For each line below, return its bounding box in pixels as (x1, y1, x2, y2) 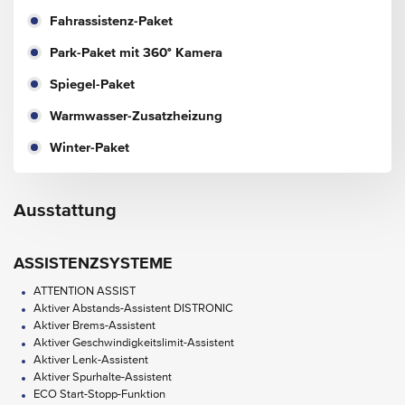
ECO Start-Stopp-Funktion (33, 388, 165, 400)
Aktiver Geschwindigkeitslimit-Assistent (33, 336, 234, 349)
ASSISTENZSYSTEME (14, 255, 173, 272)
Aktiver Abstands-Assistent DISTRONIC (33, 302, 233, 315)
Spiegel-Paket (50, 77, 135, 91)
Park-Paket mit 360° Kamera (50, 45, 222, 60)
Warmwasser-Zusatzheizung (50, 108, 222, 123)
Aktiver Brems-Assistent (33, 319, 155, 332)
